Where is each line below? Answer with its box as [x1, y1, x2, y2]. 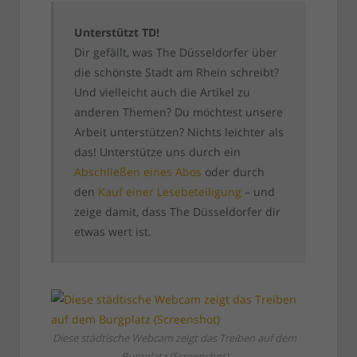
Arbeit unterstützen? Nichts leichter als [73, 124, 284, 140]
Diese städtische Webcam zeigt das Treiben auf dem [53, 331, 296, 346]
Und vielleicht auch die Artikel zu [73, 84, 250, 100]
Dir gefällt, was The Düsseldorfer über [73, 45, 277, 61]
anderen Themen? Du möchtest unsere [73, 104, 283, 120]
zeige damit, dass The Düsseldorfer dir [73, 204, 280, 220]
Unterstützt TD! [73, 25, 159, 41]
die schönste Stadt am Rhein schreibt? [73, 65, 279, 80]
